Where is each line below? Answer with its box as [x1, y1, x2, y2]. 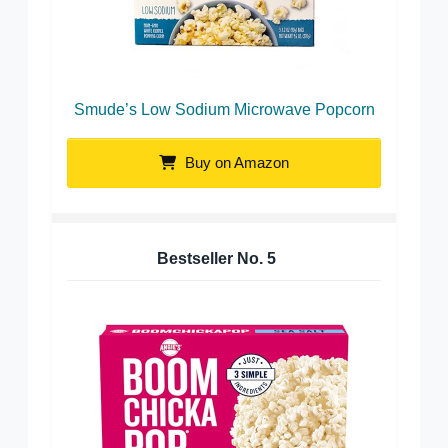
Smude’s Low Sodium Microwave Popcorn [73, 100, 375, 118]
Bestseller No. [157, 249, 267, 267]
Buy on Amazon [181, 153, 289, 171]
